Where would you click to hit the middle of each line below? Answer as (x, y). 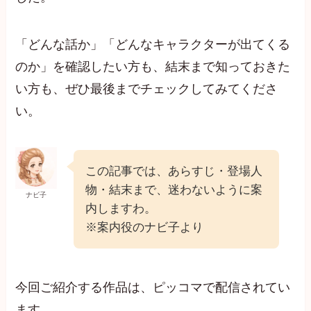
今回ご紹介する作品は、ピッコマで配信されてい (153, 287)
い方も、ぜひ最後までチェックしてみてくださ (147, 89)
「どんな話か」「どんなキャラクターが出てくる (153, 45)
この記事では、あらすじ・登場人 (174, 171)
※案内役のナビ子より (145, 227)
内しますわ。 (121, 208)
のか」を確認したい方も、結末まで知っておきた (153, 67)
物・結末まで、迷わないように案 (174, 190)
